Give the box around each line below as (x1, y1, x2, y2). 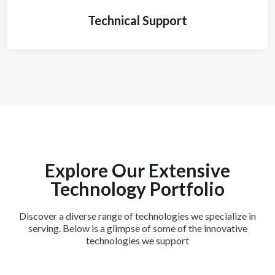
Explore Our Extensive (45, 159, 230, 181)
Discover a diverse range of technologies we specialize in (19, 210, 256, 222)
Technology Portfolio (50, 177, 225, 199)
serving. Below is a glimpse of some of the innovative (28, 222, 247, 234)
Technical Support (88, 13, 187, 28)
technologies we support (86, 234, 189, 246)
